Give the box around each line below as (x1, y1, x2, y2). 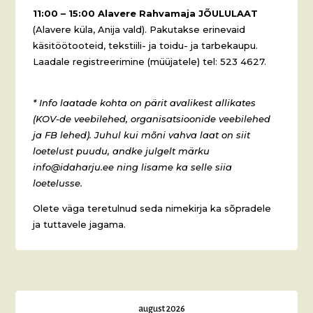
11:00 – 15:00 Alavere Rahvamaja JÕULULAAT (33, 7, 259, 19)
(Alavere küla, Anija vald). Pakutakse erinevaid (33, 23, 246, 35)
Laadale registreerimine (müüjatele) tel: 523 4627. (33, 55, 267, 67)
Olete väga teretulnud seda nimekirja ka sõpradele (33, 202, 272, 214)
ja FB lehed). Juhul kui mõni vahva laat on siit (33, 129, 251, 140)
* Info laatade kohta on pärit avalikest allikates (33, 96, 256, 108)
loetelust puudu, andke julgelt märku (33, 145, 210, 156)
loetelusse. (33, 177, 83, 189)
